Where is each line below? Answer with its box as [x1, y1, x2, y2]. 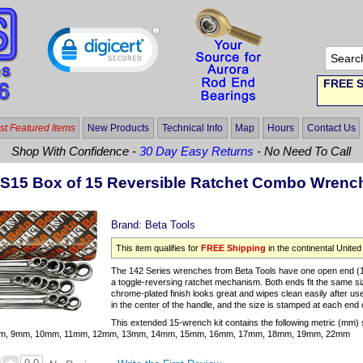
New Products [88, 122, 150, 134]
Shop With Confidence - [11, 144, 140, 159]
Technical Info [161, 122, 223, 134]
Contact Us [306, 122, 356, 134]
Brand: [111, 218, 146, 231]
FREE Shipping [201, 243, 267, 254]
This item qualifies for [116, 243, 202, 254]
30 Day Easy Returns [139, 144, 254, 159]
